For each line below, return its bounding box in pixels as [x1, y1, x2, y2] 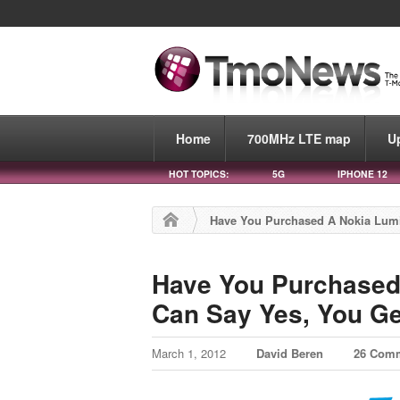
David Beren [256, 345, 324, 362]
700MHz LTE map [247, 129, 351, 147]
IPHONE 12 [337, 166, 387, 180]
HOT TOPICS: [169, 166, 229, 180]
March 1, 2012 [152, 345, 230, 362]
